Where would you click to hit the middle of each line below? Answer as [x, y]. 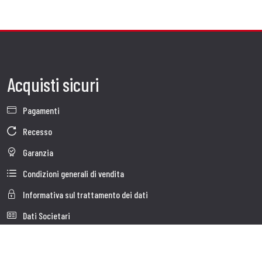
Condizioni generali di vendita [73, 173]
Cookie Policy [45, 236]
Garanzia [37, 152]
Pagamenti [40, 110]
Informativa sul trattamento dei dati [85, 194]
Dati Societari [46, 215]
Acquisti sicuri [53, 84]
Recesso [37, 131]
